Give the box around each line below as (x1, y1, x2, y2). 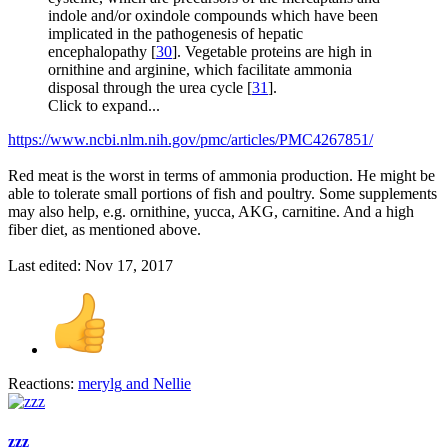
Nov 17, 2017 (85, 257, 173, 275)
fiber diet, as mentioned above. (8, 221, 201, 239)
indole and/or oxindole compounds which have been (48, 7, 378, 25)
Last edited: (8, 257, 85, 275)
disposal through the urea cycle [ (48, 79, 252, 97)
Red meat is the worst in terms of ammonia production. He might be (8, 167, 435, 185)
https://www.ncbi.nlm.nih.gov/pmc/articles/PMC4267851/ (8, 131, 373, 149)
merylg (78, 375, 122, 393)
